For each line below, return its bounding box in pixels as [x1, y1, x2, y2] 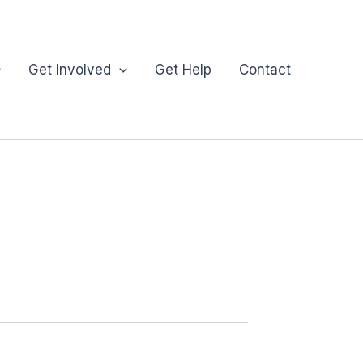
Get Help [155, 61, 211, 78]
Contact [239, 61, 291, 78]
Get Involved [28, 61, 111, 78]
